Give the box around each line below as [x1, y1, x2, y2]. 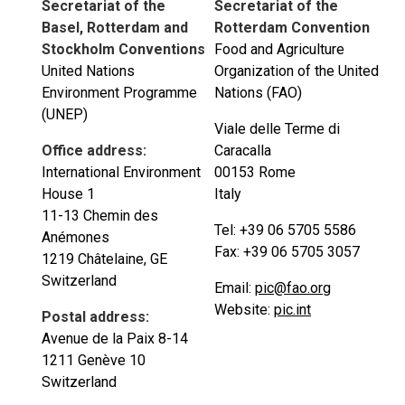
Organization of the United [214, 62, 379, 80]
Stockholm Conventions [42, 41, 205, 58]
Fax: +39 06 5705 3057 [214, 243, 360, 260]
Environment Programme [42, 84, 197, 101]
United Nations [42, 62, 135, 80]
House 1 [42, 185, 95, 202]
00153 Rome [214, 164, 296, 181]
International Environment [42, 164, 201, 181]
